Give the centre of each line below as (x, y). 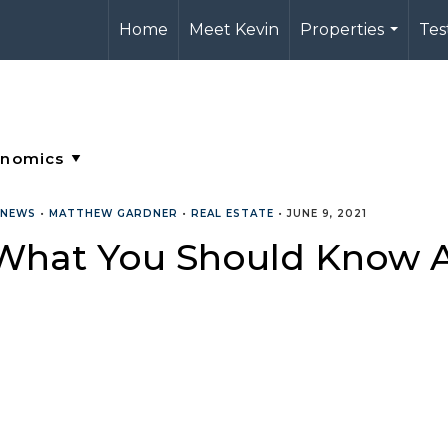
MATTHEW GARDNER (113, 213)
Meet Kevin (234, 29)
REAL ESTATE (232, 213)
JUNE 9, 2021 (327, 213)
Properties (342, 29)
